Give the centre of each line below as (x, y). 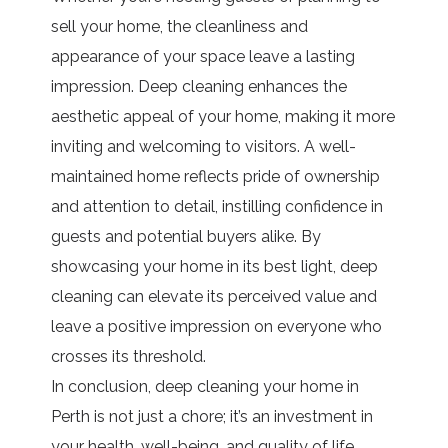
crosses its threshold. (129, 356)
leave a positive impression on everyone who (217, 326)
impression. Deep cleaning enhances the (199, 86)
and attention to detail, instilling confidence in (217, 206)
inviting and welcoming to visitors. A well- (204, 146)
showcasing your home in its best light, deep (215, 266)
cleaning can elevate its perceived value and (214, 296)
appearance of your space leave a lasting (203, 56)
